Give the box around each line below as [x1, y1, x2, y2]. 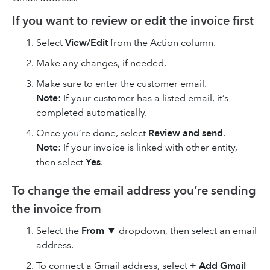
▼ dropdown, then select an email [104, 225, 257, 236]
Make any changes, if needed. [36, 57, 166, 69]
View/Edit [65, 37, 108, 48]
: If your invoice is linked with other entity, [58, 142, 237, 153]
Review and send [148, 127, 223, 139]
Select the [36, 225, 81, 236]
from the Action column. [108, 37, 216, 48]
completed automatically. [36, 107, 147, 118]
